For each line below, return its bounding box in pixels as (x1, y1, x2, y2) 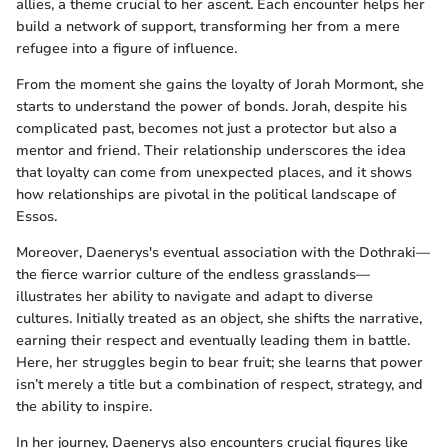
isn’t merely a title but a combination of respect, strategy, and (16, 375, 423, 395)
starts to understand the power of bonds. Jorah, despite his (16, 97, 407, 117)
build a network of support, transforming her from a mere (16, 17, 400, 37)
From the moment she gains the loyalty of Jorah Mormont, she (16, 75, 424, 95)
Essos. (16, 207, 57, 227)
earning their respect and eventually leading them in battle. (16, 331, 410, 351)
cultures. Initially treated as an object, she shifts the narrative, (16, 309, 422, 329)
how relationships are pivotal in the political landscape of (16, 185, 396, 205)
